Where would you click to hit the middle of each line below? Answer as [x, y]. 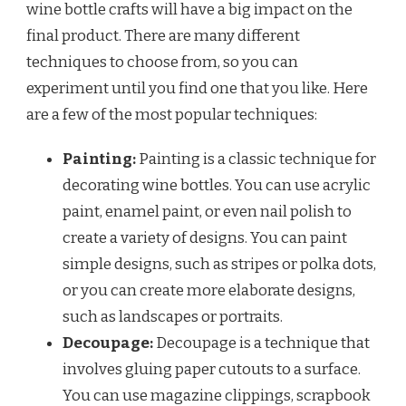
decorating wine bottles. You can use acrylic [217, 186]
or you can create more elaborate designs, [209, 291]
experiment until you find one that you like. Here [197, 89]
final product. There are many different [163, 36]
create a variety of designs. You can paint [205, 238]
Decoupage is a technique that [261, 343]
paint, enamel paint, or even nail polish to [207, 212]
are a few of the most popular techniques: [172, 115]
